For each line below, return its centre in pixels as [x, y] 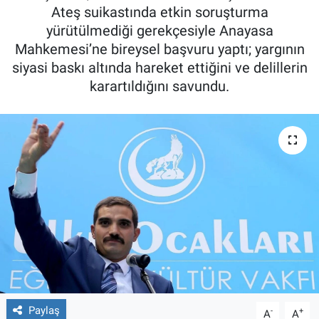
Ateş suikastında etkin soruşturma [159, 12]
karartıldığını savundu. [159, 87]
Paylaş [44, 311]
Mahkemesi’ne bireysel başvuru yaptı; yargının [159, 49]
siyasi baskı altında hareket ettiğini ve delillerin [159, 68]
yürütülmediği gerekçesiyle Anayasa [159, 31]
